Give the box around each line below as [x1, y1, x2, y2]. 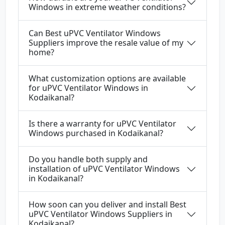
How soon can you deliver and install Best [29, 199, 186, 210]
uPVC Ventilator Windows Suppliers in [29, 208, 172, 220]
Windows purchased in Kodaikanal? [29, 128, 163, 139]
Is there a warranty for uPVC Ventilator [29, 118, 176, 130]
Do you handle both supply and [29, 154, 148, 165]
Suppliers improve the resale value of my [29, 37, 183, 49]
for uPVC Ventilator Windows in [29, 82, 148, 94]
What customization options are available [29, 73, 186, 84]
